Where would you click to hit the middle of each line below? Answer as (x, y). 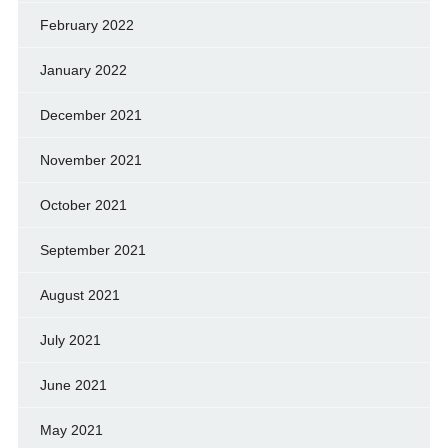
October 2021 (83, 204)
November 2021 (90, 159)
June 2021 (73, 384)
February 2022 (86, 24)
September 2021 (92, 249)
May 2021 (71, 429)
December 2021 (90, 114)
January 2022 (83, 69)
